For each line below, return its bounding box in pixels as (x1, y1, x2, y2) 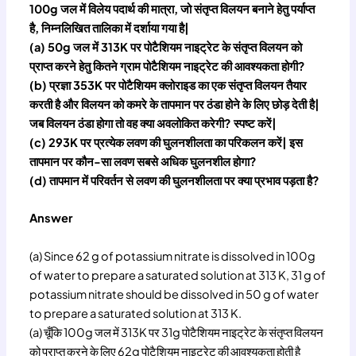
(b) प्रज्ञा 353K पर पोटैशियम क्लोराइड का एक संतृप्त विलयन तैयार (29, 77, 308, 92)
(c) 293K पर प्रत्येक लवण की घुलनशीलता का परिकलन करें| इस (29, 134, 304, 149)
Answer (29, 211, 73, 226)
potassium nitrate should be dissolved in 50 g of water (29, 286, 319, 301)
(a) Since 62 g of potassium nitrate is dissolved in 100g (29, 248, 316, 263)
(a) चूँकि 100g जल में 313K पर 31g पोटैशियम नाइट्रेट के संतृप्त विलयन (29, 324, 324, 339)
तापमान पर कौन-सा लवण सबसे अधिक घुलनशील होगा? (29, 153, 257, 168)
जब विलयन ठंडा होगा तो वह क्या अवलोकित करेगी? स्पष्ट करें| (29, 115, 277, 130)
